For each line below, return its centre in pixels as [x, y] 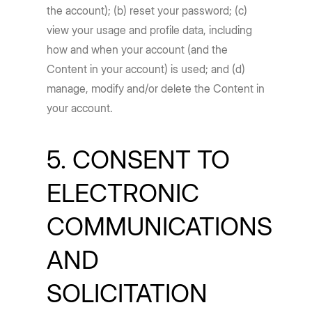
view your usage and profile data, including [150, 30]
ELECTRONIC [123, 193]
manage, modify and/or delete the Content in [156, 88]
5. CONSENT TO [139, 159]
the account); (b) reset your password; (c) [147, 10]
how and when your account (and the [138, 49]
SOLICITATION [127, 293]
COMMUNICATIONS [160, 226]
